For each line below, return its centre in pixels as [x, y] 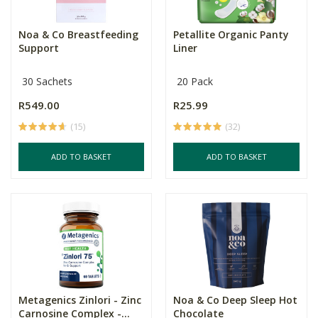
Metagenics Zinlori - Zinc [80, 300]
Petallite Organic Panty [231, 34]
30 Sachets [47, 81]
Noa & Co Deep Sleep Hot [236, 300]
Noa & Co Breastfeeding [78, 34]
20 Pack [195, 81]
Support [39, 48]
